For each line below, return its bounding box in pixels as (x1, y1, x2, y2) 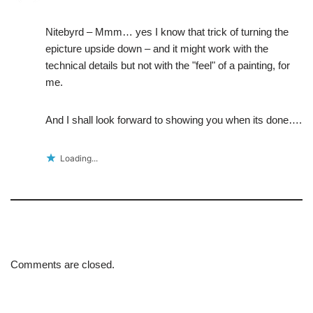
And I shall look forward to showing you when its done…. (45, 114, 302, 126)
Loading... (60, 153, 98, 164)
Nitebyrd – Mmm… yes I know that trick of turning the (45, 26, 289, 38)
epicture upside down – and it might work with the (45, 43, 268, 55)
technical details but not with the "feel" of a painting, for (45, 59, 290, 72)
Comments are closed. (10, 259, 115, 271)
